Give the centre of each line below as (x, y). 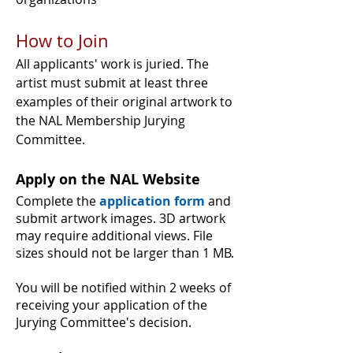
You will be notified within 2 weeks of (123, 288)
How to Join (62, 41)
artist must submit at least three (112, 83)
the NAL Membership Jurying (100, 121)
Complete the (58, 201)
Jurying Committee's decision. (104, 322)
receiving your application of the (111, 305)
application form (152, 201)
